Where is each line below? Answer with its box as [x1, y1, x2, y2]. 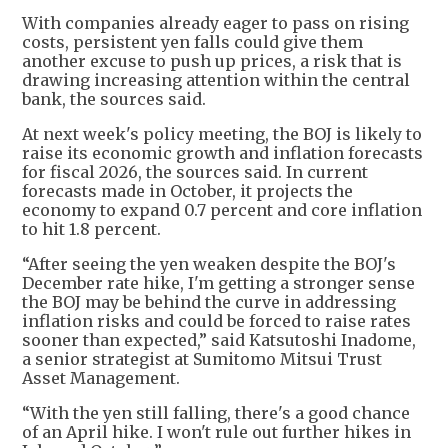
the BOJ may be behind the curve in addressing [22, 291, 396, 312]
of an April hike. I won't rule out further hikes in [22, 421, 411, 442]
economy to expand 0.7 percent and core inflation [22, 199, 422, 220]
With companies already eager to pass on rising [22, 12, 409, 33]
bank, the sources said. [22, 88, 206, 109]
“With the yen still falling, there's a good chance [22, 402, 410, 423]
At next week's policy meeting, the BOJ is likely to [22, 123, 422, 144]
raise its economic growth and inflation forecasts [22, 142, 423, 163]
